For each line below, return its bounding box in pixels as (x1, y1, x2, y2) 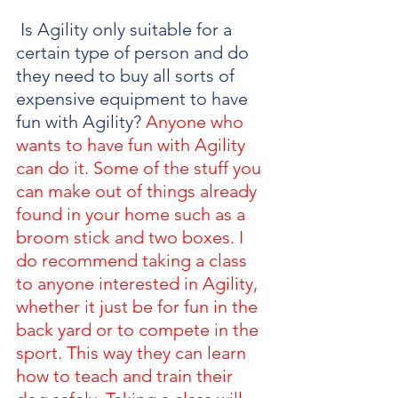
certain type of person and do (16, 41, 253, 63)
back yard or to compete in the (16, 318, 263, 340)
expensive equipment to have (16, 87, 252, 109)
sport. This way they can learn (16, 341, 251, 363)
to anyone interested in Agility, (16, 272, 262, 294)
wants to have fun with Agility (16, 133, 250, 155)
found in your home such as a (16, 203, 250, 225)
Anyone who (146, 110, 248, 132)
